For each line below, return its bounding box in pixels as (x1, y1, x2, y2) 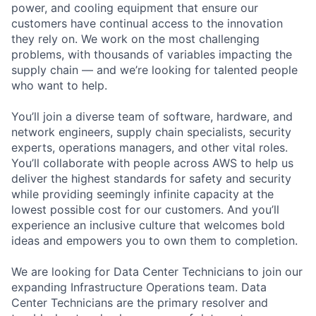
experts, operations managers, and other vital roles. (11, 140, 288, 154)
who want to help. (11, 78, 107, 92)
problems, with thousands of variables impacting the (11, 47, 292, 61)
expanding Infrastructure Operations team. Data (11, 279, 267, 294)
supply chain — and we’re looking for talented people (11, 62, 298, 77)
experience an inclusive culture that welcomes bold (11, 217, 285, 232)
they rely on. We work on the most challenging (11, 31, 260, 46)
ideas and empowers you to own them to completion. (11, 233, 298, 248)
